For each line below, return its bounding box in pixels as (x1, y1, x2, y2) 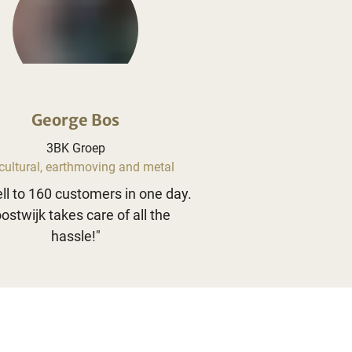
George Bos (31, 109, 119, 130)
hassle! (50, 227, 96, 244)
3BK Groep (46, 140, 105, 156)
